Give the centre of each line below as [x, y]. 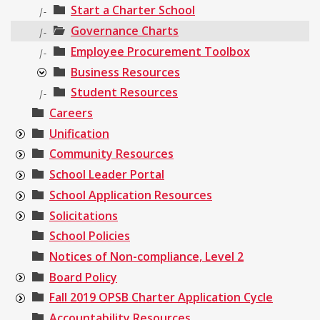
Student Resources [124, 92]
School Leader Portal [107, 175]
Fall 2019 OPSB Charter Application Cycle [161, 297]
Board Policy [83, 277]
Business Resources [125, 72]
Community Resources [111, 154]
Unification [79, 133]
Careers [71, 112]
